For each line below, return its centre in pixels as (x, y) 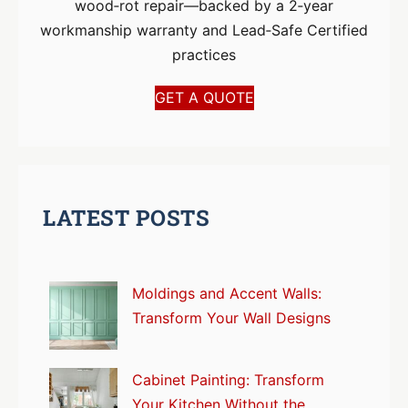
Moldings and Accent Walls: (227, 294)
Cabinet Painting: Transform (229, 380)
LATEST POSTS (127, 218)
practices (204, 55)
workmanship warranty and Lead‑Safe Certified (204, 31)
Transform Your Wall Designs (232, 318)
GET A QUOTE (204, 98)
